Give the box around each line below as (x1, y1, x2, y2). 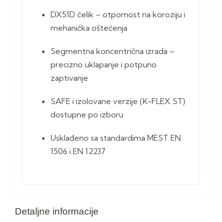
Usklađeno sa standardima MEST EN (51, 133, 181, 143)
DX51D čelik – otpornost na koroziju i (51, 9, 185, 20)
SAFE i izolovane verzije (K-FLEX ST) (51, 96, 185, 107)
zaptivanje (51, 73, 88, 83)
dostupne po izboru (51, 110, 123, 120)
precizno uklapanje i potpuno (51, 59, 157, 70)
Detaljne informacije (15, 206, 99, 217)
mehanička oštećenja (51, 23, 127, 33)
